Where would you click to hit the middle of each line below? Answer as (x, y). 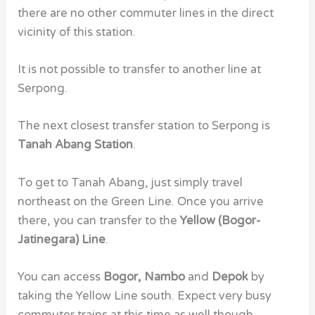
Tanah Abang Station (76, 145)
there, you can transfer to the (99, 220)
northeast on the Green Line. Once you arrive (141, 201)
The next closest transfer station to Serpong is (144, 126)
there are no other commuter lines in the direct (146, 13)
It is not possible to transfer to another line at (140, 70)
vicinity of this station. (77, 32)
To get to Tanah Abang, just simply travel (130, 182)
